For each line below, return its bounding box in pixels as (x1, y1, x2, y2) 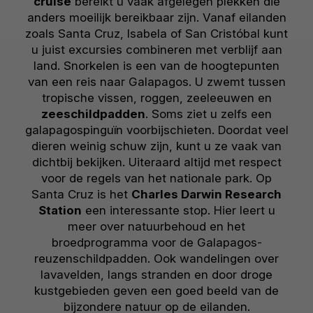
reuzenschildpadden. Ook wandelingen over (34, 252, 279, 266)
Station (38, 203, 82, 218)
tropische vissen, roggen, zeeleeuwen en (41, 91, 272, 105)
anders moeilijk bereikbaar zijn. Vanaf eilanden (27, 10, 286, 25)
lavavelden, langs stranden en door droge (41, 268, 272, 282)
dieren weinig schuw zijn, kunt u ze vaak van (31, 139, 282, 154)
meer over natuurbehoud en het (68, 219, 245, 234)
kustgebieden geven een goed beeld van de (34, 284, 279, 298)
